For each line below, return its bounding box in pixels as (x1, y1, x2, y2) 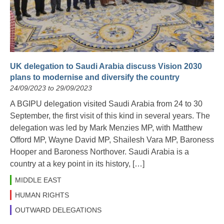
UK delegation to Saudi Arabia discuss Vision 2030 (10, 62, 202, 71)
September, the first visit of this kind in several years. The (10, 111, 210, 120)
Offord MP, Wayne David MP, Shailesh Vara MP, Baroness (10, 135, 214, 144)
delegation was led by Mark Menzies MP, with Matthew (10, 123, 202, 132)
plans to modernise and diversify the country (10, 73, 179, 82)
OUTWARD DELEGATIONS (15, 206, 101, 214)
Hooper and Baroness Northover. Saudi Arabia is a (10, 147, 189, 156)
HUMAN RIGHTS (15, 191, 69, 199)
